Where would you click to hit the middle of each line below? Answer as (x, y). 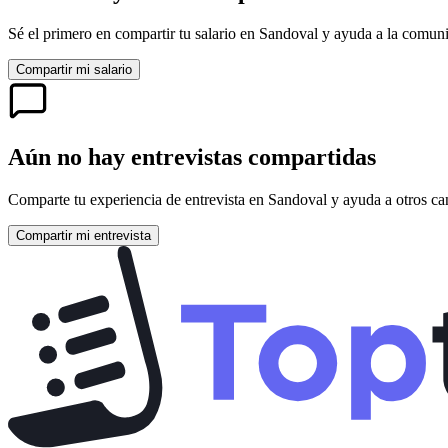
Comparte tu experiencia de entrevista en (138, 199)
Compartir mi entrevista (83, 235)
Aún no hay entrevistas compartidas (192, 156)
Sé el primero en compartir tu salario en (133, 33)
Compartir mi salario (74, 69)
